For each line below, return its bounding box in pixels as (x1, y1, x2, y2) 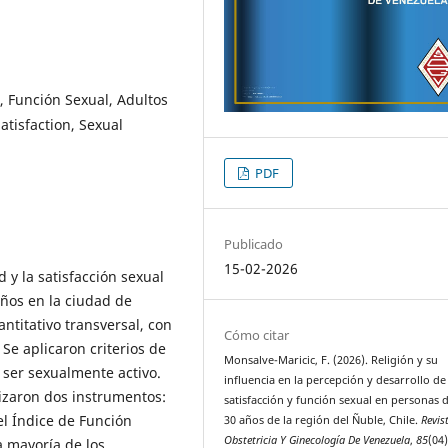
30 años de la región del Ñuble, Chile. (224, 412, 422, 427)
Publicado (224, 234, 284, 253)
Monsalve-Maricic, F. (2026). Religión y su (224, 352, 439, 367)
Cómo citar (224, 325, 290, 344)
